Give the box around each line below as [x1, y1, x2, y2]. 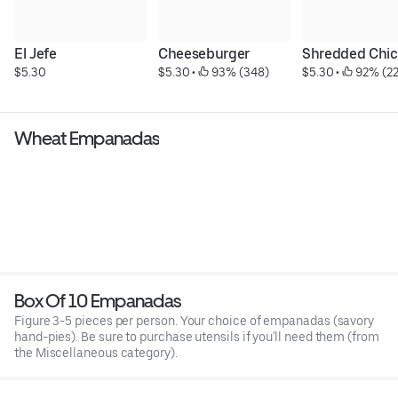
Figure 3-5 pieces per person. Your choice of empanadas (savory [14, 313, 375, 328]
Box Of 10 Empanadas [14, 289, 181, 312]
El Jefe [14, 44, 57, 62]
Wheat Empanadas [14, 126, 160, 149]
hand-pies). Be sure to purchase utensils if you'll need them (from [14, 329, 379, 344]
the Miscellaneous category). [14, 345, 178, 360]
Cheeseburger [157, 44, 251, 62]
